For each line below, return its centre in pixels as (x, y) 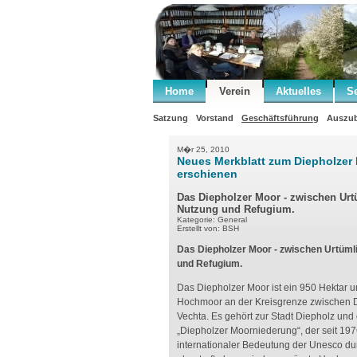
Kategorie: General (212, 220)
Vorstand (215, 118)
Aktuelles (298, 91)
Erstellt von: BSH (208, 228)
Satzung (171, 118)
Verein (235, 91)
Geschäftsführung (280, 118)
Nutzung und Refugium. (236, 209)
